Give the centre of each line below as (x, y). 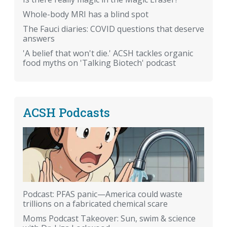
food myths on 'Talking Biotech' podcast (99, 63)
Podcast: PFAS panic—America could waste (103, 194)
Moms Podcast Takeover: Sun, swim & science (109, 218)
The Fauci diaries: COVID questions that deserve (113, 29)
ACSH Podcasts (66, 112)
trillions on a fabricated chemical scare (95, 203)
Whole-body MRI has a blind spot (86, 14)
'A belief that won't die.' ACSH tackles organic (108, 53)
